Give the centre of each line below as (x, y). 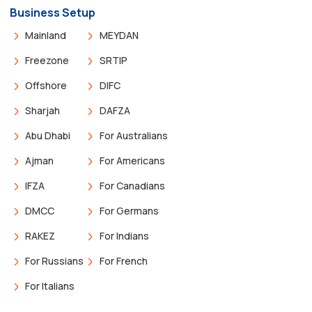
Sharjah (43, 111)
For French (123, 261)
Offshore (46, 86)
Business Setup (53, 13)
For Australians (133, 136)
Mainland (46, 36)
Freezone (47, 61)
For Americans (132, 161)
